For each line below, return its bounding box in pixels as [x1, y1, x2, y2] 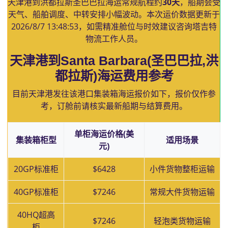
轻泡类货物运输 [154, 215, 211, 226]
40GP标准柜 [13, 186, 59, 197]
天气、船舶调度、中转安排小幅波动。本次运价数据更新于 [8, 9, 220, 20]
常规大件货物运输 [150, 186, 215, 197]
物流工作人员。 [85, 33, 142, 44]
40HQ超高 [17, 209, 55, 220]
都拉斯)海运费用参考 [54, 69, 174, 83]
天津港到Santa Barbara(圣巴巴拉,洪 [10, 53, 218, 68]
